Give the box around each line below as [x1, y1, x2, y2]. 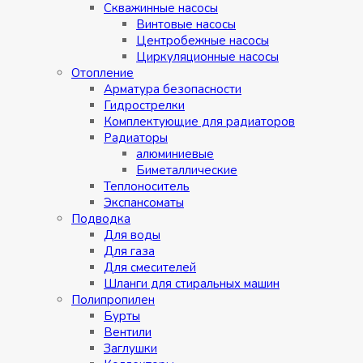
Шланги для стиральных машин [104, 275, 280, 293]
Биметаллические [136, 162, 237, 179]
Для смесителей [104, 259, 196, 276]
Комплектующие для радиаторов [104, 113, 295, 130]
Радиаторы [104, 130, 168, 147]
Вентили [104, 324, 152, 341]
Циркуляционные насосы [136, 49, 279, 66]
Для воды [104, 227, 160, 244]
